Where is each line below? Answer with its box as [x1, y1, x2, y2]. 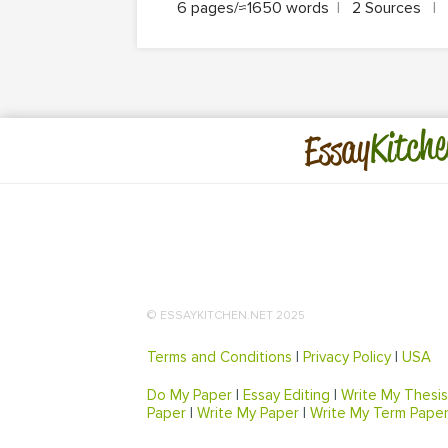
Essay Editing [243, 385, 330, 404]
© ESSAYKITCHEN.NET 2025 [147, 307, 305, 323]
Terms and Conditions [147, 347, 292, 366]
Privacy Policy [303, 347, 391, 366]
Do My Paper [147, 385, 232, 404]
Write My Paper [197, 403, 299, 422]
